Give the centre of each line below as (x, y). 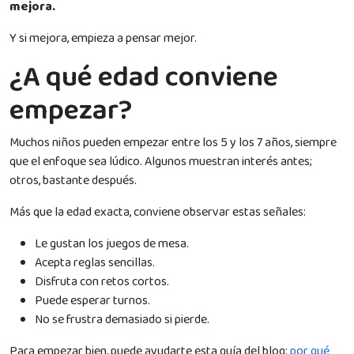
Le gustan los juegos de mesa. (112, 243)
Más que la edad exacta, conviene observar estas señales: (158, 212)
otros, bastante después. (73, 180)
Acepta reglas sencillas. (95, 262)
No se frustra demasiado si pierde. (122, 319)
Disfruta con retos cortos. (102, 281)
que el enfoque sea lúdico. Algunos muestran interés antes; (161, 161)
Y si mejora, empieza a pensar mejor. (103, 38)
